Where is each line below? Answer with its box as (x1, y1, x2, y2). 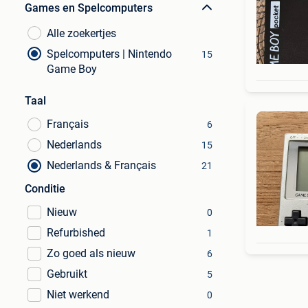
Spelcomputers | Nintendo (47, 47, 172, 60)
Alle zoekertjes (47, 27, 116, 40)
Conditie (25, 182, 65, 195)
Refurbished (47, 226, 105, 239)
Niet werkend (47, 288, 109, 301)
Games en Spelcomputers (25, 1, 153, 14)
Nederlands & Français (47, 159, 156, 172)
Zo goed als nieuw (47, 247, 135, 260)
